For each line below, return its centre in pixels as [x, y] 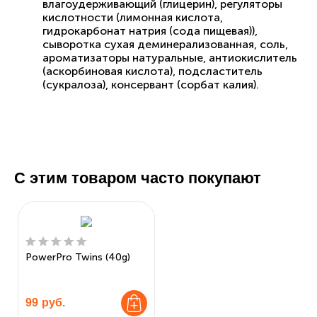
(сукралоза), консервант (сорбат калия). [151, 84]
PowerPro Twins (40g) [78, 257]
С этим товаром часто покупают [138, 178]
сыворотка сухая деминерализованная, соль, [165, 44]
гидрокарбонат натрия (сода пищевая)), [150, 30]
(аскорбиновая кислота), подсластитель [152, 71]
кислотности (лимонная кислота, [133, 17]
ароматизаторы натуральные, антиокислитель [170, 57]
